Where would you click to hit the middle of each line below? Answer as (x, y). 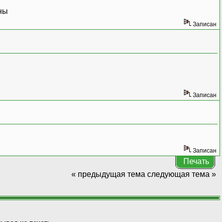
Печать (196, 161)
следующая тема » (181, 174)
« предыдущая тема (108, 174)
